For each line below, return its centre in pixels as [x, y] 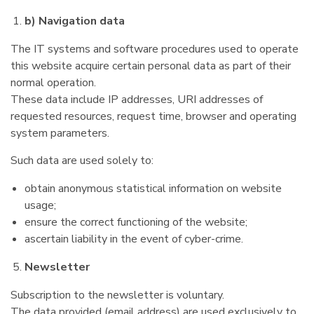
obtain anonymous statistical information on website [153, 189]
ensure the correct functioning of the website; [136, 222]
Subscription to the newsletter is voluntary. [117, 295]
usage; [40, 205]
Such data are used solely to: [82, 161]
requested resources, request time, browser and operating [153, 116]
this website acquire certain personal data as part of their [151, 66]
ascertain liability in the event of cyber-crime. [134, 239]
